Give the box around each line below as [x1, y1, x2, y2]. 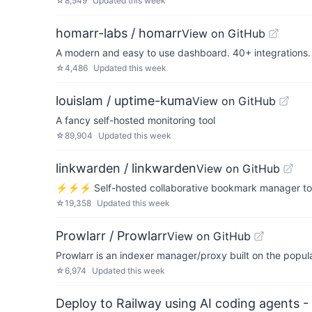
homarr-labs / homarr [56, 26, 182, 40]
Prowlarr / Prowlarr [56, 228, 167, 243]
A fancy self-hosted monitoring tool [56, 114, 215, 126]
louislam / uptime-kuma [56, 93, 192, 108]
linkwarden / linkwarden [56, 161, 196, 175]
